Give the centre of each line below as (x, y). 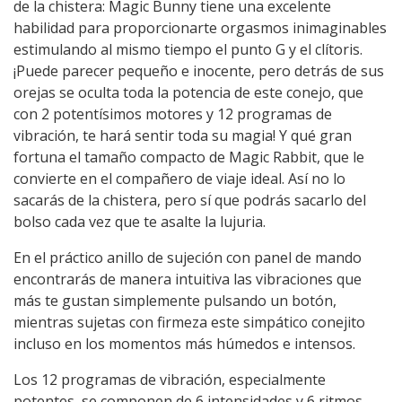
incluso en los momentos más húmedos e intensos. (184, 343)
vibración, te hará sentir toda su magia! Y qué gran (183, 135)
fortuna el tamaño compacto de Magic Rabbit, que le (189, 157)
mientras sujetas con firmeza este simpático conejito (189, 322)
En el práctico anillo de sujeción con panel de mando (188, 257)
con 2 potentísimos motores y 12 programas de (173, 114)
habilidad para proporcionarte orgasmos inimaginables (200, 27)
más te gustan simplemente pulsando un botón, (175, 300)
